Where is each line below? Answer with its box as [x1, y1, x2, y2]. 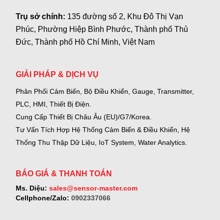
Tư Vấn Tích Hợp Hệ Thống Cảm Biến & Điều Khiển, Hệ [16, 126, 191, 134]
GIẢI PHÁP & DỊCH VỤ [16, 70, 99, 79]
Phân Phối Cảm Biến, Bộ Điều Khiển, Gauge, [16, 87, 156, 96]
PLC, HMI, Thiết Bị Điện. [16, 100, 92, 109]
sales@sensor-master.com [49, 184, 138, 192]
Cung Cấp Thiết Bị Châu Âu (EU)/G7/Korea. [16, 113, 152, 121]
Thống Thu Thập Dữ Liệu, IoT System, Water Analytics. [16, 138, 188, 147]
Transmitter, [155, 87, 194, 96]
